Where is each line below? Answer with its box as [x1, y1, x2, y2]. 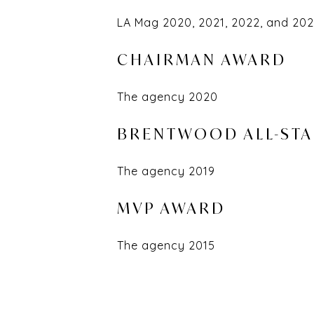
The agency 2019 [117, 164, 215, 179]
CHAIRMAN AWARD [117, 50, 287, 70]
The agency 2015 [117, 238, 215, 253]
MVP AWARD [117, 198, 226, 219]
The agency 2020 [117, 90, 218, 104]
